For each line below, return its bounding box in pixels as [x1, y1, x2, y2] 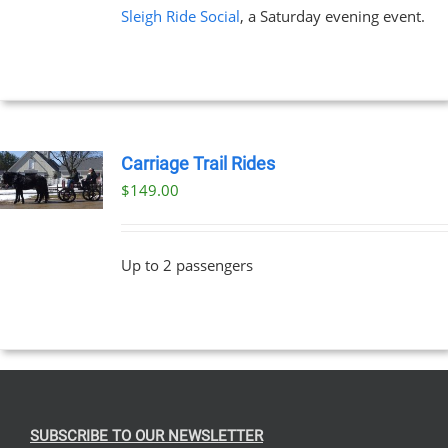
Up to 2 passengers [120, 254, 253, 275]
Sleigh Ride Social [120, 5, 240, 26]
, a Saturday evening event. [239, 5, 425, 26]
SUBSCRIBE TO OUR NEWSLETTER [30, 426, 263, 445]
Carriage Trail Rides [120, 153, 275, 174]
